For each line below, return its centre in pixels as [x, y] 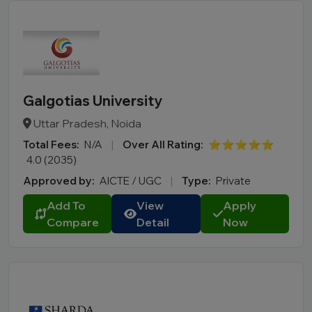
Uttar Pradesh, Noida [86, 123]
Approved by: [58, 181]
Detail [153, 222]
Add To [66, 205]
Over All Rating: [163, 145]
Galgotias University [93, 101]
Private [233, 181]
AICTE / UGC [132, 181]
